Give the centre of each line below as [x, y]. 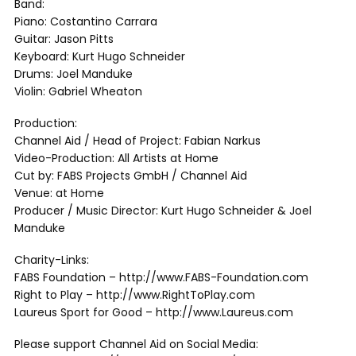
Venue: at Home [59, 193]
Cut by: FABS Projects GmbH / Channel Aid [131, 176]
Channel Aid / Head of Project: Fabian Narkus [137, 141]
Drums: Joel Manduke [74, 74]
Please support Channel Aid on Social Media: [136, 344]
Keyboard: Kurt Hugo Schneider [100, 56]
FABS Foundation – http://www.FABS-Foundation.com [161, 277]
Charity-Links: [52, 260]
